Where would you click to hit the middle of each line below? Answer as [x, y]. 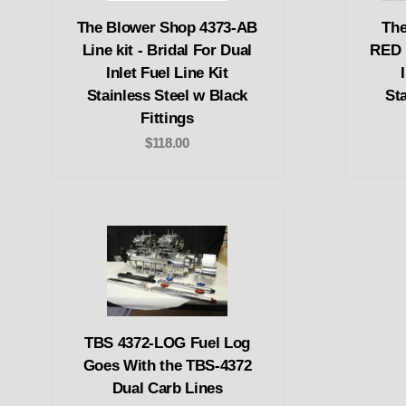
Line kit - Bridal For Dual [167, 50]
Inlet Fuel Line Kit [167, 72]
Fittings [167, 118]
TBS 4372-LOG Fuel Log [167, 343]
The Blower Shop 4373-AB [167, 27]
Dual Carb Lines [167, 389]
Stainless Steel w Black [167, 95]
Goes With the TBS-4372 [167, 366]
